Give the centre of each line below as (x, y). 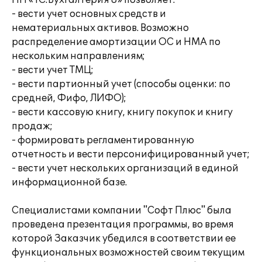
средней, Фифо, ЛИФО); (69, 98)
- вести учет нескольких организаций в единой (125, 168)
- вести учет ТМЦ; (53, 70)
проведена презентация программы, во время (123, 225)
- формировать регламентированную (103, 140)
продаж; (32, 126)
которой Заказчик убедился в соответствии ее (124, 239)
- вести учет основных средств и (89, 14)
